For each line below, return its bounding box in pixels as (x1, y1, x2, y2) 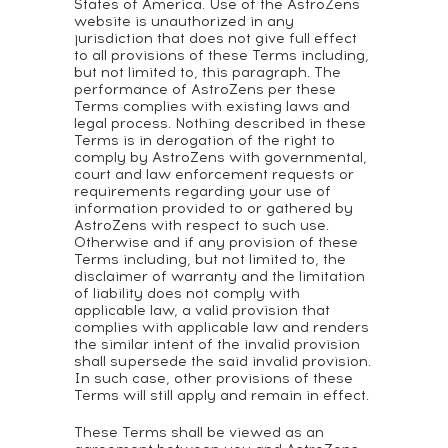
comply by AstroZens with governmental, (74, 149, 367, 166)
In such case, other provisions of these (74, 370, 353, 387)
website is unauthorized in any (74, 13, 294, 30)
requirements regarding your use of (74, 183, 331, 200)
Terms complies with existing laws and (74, 98, 350, 115)
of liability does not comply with (74, 285, 300, 302)
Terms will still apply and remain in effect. (74, 387, 369, 404)
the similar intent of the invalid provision (74, 336, 360, 353)
